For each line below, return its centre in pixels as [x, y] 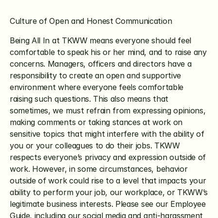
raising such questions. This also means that [89, 99]
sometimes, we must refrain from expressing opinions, [108, 110]
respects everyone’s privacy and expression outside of [108, 157]
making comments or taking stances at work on [96, 122]
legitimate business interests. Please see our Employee [108, 204]
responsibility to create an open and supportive [95, 75]
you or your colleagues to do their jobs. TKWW [95, 145]
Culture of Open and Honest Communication [91, 21]
